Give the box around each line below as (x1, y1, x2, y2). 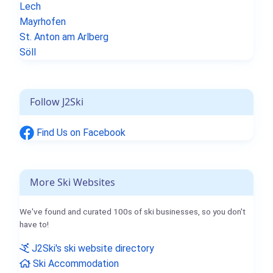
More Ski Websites (30, 175, 115, 190)
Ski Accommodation (30, 258, 119, 270)
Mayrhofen (19, 15, 66, 27)
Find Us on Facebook (34, 126, 126, 138)
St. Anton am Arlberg (19, 30, 108, 43)
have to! (19, 219, 49, 230)
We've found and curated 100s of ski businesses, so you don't (19, 207, 246, 217)
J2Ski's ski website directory (29, 243, 154, 255)
